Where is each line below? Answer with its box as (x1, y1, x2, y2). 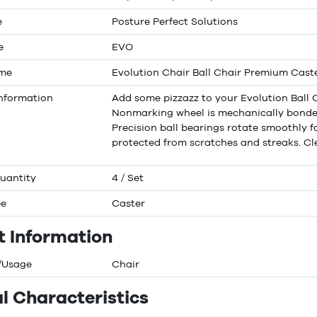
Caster (112, 197, 145, 209)
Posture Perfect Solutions (112, 15, 238, 27)
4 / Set (112, 171, 144, 183)
